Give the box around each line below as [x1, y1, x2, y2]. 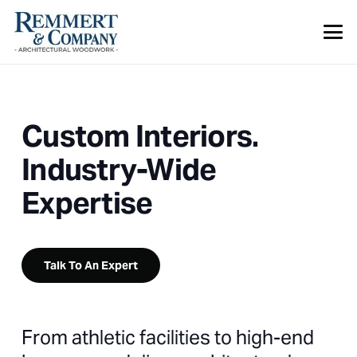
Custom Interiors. [22, 117, 259, 155]
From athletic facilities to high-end [22, 324, 314, 350]
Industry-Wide [22, 151, 217, 189]
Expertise [22, 184, 153, 222]
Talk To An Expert [44, 258, 138, 273]
